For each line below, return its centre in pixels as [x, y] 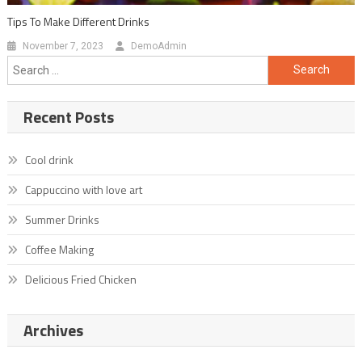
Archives [53, 330]
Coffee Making [59, 249]
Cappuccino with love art [83, 189]
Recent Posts [68, 116]
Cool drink [49, 159]
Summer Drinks [62, 219]
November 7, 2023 [63, 46]
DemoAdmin [159, 46]
